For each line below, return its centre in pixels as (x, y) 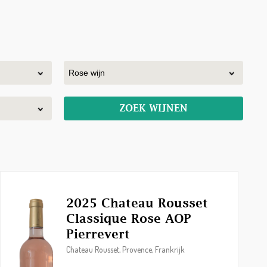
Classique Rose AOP (128, 218)
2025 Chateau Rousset (137, 203)
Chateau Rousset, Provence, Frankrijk (125, 249)
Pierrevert (98, 234)
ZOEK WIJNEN (153, 108)
